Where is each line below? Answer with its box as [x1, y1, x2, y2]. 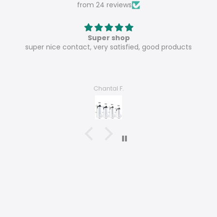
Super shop [87, 33, 130, 43]
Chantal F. [93, 84, 124, 93]
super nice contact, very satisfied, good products [25, 42, 192, 52]
